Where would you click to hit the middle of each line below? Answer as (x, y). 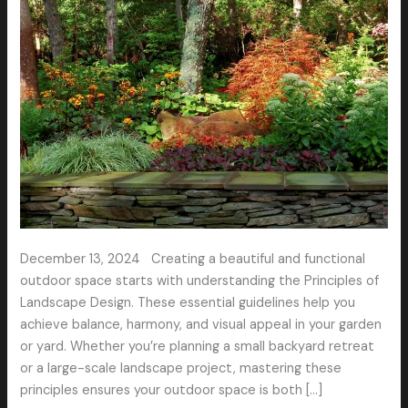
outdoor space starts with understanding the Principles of (200, 280)
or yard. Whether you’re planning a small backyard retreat (198, 346)
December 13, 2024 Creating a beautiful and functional (193, 259)
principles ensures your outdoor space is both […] (172, 390)
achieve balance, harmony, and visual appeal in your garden (201, 324)
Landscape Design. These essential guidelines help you (188, 302)
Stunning (46, 24)
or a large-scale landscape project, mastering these (181, 368)
